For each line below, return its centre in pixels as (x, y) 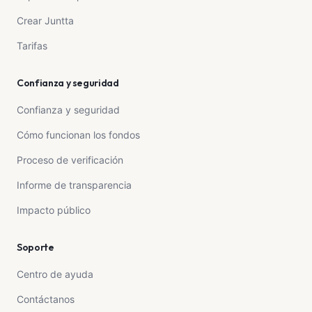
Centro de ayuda (55, 274)
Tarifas (32, 46)
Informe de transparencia (74, 185)
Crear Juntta (45, 21)
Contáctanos (46, 299)
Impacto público (54, 210)
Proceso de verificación (70, 160)
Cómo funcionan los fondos (78, 135)
